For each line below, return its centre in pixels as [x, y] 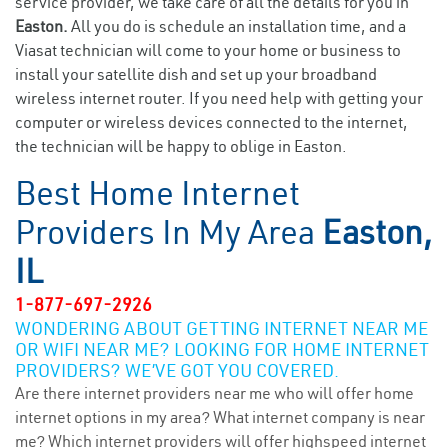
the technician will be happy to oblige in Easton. [181, 146]
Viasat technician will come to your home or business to [208, 50]
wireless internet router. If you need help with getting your [219, 98]
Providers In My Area [168, 232]
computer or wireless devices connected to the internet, [211, 122]
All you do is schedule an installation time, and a [238, 26]
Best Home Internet [157, 193]
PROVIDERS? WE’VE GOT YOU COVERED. [177, 370]
